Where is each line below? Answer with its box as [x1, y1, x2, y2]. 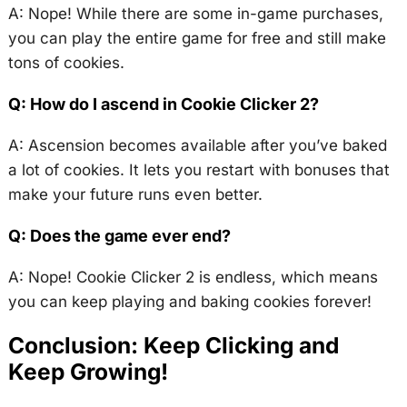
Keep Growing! [7, 358, 168, 386]
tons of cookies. [7, 54, 124, 73]
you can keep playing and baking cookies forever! [7, 293, 372, 312]
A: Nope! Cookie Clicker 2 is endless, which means [7, 268, 378, 287]
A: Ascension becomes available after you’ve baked [7, 136, 387, 155]
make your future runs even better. [7, 185, 263, 204]
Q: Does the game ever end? [7, 226, 231, 246]
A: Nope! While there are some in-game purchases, [7, 5, 383, 24]
